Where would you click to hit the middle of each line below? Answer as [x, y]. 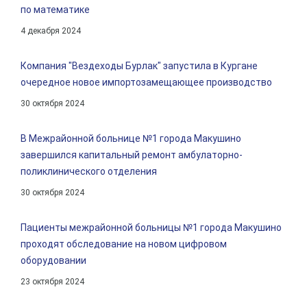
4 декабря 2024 [51, 31]
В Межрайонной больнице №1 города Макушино [131, 138]
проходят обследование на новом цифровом [124, 244]
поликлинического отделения [89, 171]
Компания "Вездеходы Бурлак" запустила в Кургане [139, 66]
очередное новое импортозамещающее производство [146, 82]
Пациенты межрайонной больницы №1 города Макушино [151, 228]
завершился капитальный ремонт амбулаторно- [132, 155]
